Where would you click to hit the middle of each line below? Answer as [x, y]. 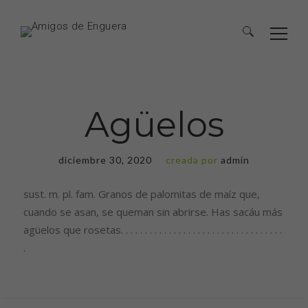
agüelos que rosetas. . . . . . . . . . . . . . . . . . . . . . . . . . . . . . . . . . [153, 230]
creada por [193, 160]
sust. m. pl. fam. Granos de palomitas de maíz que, [142, 194]
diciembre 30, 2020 [105, 160]
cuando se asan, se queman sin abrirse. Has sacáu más [153, 212]
